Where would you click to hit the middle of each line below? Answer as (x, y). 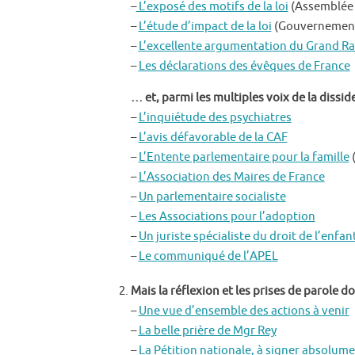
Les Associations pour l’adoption (227, 216)
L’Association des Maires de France (231, 177)
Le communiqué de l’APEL (208, 256)
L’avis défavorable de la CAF (213, 137)
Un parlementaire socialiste (212, 197)
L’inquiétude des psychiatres (215, 117)
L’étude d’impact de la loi (205, 26)
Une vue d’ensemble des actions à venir (244, 311)
